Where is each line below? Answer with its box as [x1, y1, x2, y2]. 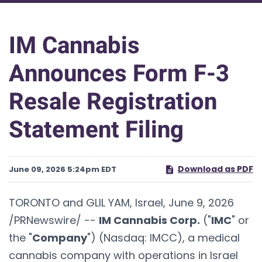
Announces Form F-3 [9, 56, 229, 91]
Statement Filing [9, 112, 184, 147]
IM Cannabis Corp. [99, 212, 200, 227]
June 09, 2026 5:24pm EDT [9, 163, 116, 175]
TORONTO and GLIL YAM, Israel [9, 195, 163, 210]
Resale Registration [9, 84, 217, 119]
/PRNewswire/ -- [9, 212, 99, 227]
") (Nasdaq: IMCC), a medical [87, 230, 240, 245]
